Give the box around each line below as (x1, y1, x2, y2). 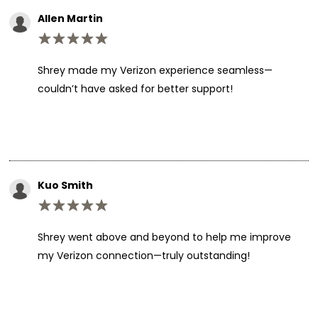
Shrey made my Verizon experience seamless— (37, 62, 273, 77)
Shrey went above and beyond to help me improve (37, 229, 291, 244)
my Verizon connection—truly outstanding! (37, 248, 250, 263)
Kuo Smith (37, 177, 93, 192)
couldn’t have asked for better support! (37, 81, 233, 96)
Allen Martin (37, 11, 103, 26)
